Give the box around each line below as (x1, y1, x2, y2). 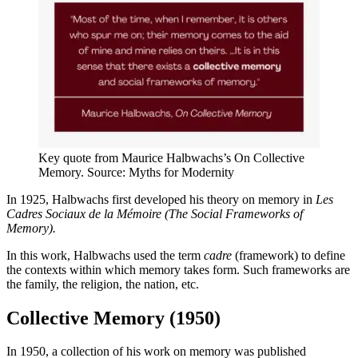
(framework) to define (235, 248, 345, 262)
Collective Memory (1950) (6, 307, 221, 328)
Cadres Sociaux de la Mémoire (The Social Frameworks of (6, 206, 303, 221)
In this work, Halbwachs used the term (6, 248, 204, 262)
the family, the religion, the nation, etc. (6, 276, 199, 291)
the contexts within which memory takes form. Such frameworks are (6, 262, 350, 276)
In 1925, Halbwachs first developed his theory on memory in (6, 192, 316, 206)
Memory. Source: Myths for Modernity (38, 165, 234, 179)
